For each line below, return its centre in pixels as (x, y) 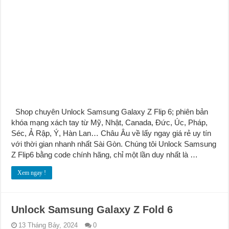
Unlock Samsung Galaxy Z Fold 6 (92, 209)
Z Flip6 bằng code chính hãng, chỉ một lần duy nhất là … (105, 154)
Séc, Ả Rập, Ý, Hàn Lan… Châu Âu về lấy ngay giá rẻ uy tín (111, 133)
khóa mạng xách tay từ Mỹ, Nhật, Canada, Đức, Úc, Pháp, (110, 122)
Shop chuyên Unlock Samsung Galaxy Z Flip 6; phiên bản (110, 111)
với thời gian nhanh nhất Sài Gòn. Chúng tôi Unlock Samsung (114, 144)
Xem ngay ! (32, 173)
